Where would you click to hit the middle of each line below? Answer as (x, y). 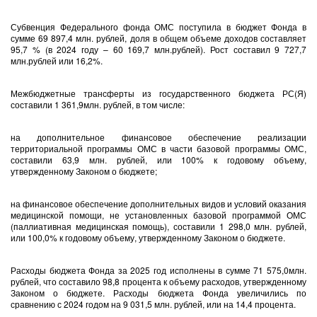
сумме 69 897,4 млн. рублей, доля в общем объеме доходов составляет (158, 38)
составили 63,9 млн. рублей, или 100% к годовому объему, (158, 160)
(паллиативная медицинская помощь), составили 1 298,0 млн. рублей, (158, 226)
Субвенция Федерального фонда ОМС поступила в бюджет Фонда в (158, 27)
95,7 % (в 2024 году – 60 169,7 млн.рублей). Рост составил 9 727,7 (158, 49)
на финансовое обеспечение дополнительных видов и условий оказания (158, 203)
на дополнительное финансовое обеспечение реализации (158, 137)
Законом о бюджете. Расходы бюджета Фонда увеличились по (158, 293)
